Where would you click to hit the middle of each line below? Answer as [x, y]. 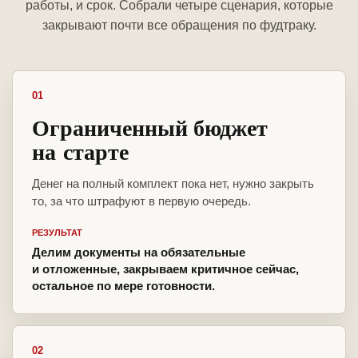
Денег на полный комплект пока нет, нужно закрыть [173, 184]
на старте [80, 152]
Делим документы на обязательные [139, 253]
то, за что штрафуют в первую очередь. [141, 201]
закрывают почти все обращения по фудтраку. [179, 26]
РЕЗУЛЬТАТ [57, 233]
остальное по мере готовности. [123, 286]
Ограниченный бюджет [150, 128]
